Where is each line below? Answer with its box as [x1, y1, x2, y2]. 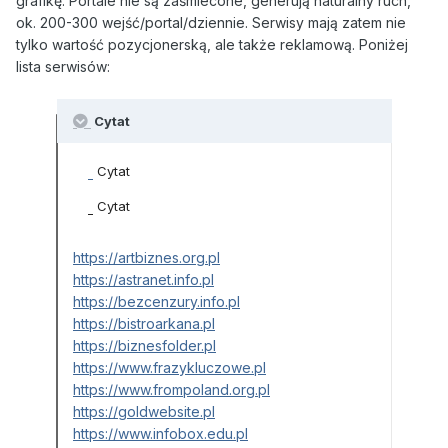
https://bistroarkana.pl [73, 315, 215, 333]
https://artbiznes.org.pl [73, 249, 220, 267]
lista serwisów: [16, 58, 110, 76]
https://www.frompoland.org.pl [73, 381, 270, 399]
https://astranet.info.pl [73, 271, 214, 289]
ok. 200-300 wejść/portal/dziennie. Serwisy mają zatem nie [16, 14, 406, 32]
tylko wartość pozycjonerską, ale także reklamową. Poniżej [16, 36, 408, 54]
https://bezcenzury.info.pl [73, 293, 240, 311]
